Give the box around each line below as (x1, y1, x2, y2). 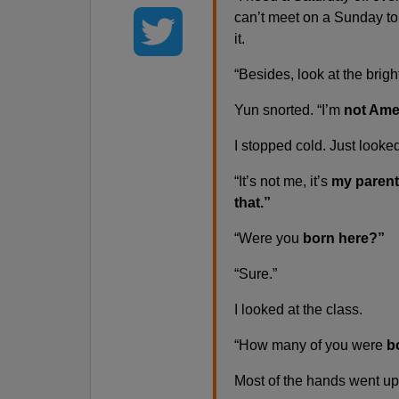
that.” (233, 194, 271, 210)
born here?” (298, 230, 385, 246)
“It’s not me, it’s (233, 173, 331, 189)
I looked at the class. (233, 301, 362, 317)
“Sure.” (233, 265, 277, 281)
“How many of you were (233, 337, 383, 353)
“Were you (233, 230, 299, 246)
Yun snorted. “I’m (233, 102, 340, 118)
